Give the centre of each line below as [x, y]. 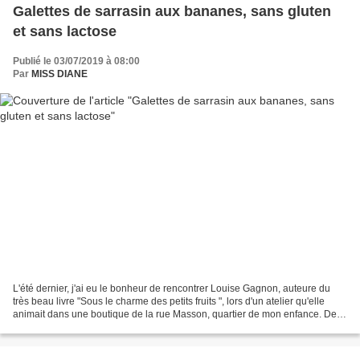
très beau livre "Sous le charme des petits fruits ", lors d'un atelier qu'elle [169, 302]
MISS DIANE [59, 74]
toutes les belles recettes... [70, 327]
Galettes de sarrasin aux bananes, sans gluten [172, 11]
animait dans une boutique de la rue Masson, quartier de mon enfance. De [175, 315]
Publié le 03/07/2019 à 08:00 [76, 61]
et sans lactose [65, 31]
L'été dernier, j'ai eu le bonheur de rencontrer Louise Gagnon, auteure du [172, 289]
